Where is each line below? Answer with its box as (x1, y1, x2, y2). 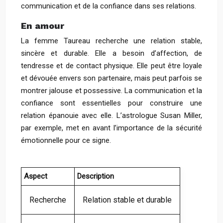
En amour (21, 20, 64, 31)
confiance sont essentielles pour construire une (21, 99, 202, 108)
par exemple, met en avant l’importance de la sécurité (21, 123, 202, 132)
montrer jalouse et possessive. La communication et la (21, 86, 202, 95)
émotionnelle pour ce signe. (21, 136, 111, 145)
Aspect (24, 172, 47, 181)
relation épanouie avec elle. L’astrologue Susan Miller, (21, 111, 202, 120)
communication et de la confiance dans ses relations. (21, 1, 196, 10)
